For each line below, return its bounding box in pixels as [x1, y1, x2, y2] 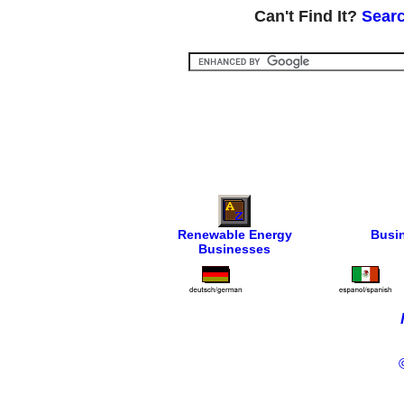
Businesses [198, 242, 271, 257]
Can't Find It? [254, 7, 362, 26]
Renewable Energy [177, 227, 292, 243]
